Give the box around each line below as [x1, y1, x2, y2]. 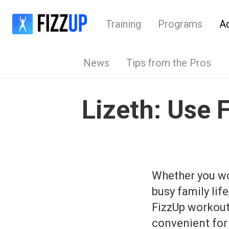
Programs [158, 18, 202, 30]
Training [106, 18, 141, 30]
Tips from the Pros [126, 57, 211, 69]
